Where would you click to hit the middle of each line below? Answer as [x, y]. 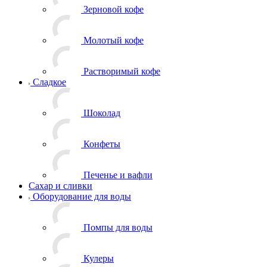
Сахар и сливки [60, 185]
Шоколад [102, 113]
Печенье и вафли [118, 175]
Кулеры [99, 258]
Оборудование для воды [82, 196]
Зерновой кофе [114, 9]
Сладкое [49, 82]
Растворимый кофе [122, 71]
